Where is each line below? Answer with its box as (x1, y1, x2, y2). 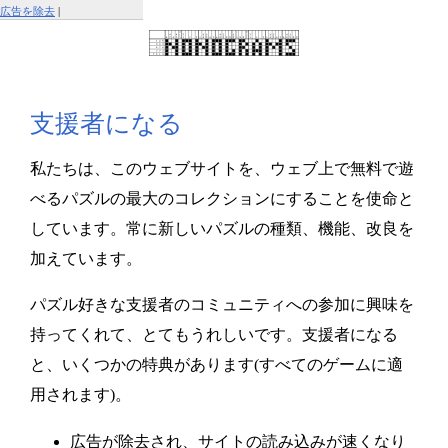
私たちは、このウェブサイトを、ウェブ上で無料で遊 (30, 159, 414, 177)
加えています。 (30, 249, 142, 267)
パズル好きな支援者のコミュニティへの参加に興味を (30, 295, 414, 313)
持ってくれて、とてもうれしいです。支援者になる (30, 325, 398, 343)
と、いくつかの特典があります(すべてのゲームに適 (30, 355, 403, 373)
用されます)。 (30, 385, 131, 403)
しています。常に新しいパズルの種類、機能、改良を (30, 219, 414, 237)
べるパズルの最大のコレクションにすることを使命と (30, 189, 414, 207)
